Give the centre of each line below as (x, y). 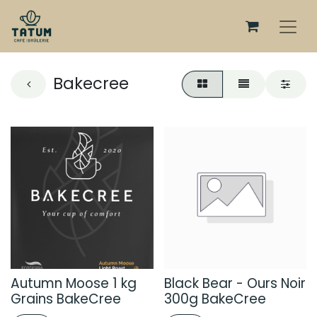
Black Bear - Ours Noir (235, 284)
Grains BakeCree (66, 299)
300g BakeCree (215, 299)
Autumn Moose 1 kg (74, 284)
